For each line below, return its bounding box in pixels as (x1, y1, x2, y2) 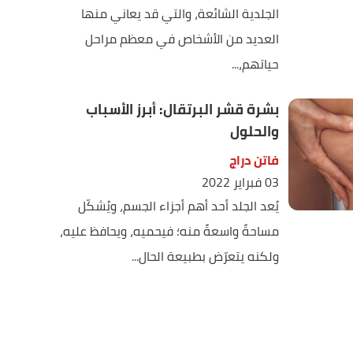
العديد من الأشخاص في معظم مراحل (84, 27, 279, 50)
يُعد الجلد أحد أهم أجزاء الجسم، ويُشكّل (77, 194, 279, 217)
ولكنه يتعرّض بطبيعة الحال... (131, 244, 279, 268)
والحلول (229, 118, 279, 144)
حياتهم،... (231, 52, 279, 76)
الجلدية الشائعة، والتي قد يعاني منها (80, 2, 279, 25)
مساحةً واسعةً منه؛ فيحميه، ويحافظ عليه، (59, 219, 279, 243)
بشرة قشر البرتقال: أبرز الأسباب (85, 96, 279, 122)
